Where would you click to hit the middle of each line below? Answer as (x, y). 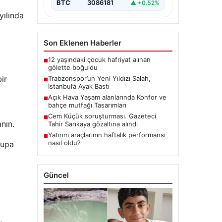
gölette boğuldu (73, 68)
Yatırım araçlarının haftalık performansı (107, 135)
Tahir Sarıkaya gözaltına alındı (93, 124)
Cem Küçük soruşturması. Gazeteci (102, 116)
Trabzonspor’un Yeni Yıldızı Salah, (99, 79)
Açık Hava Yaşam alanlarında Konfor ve (107, 97)
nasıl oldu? (64, 143)
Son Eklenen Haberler (82, 43)
